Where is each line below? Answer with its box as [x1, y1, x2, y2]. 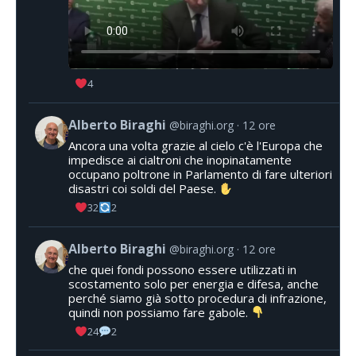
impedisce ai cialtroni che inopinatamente [68, 152, 292, 168]
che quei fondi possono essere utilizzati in [68, 261, 296, 277]
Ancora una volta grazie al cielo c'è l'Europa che [68, 137, 323, 154]
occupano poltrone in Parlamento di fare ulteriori [68, 166, 332, 183]
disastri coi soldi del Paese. [68, 180, 219, 197]
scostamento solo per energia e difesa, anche [68, 275, 319, 292]
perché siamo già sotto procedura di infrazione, [68, 289, 327, 306]
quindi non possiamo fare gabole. [68, 304, 251, 320]
